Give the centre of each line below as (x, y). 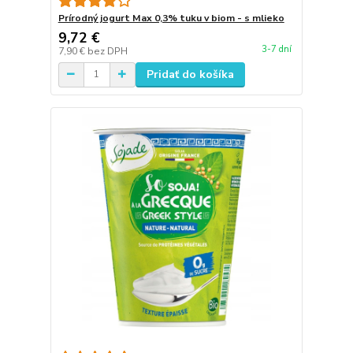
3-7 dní (276, 50)
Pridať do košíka (190, 74)
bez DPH (107, 51)
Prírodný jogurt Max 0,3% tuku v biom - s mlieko (171, 18)
